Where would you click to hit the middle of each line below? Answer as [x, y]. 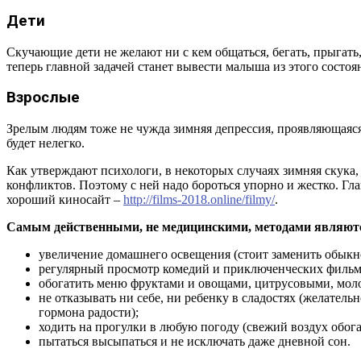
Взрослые [43, 98]
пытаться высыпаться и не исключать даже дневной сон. [195, 342]
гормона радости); [89, 313]
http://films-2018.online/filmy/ [199, 200]
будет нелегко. [46, 143]
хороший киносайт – [65, 200]
